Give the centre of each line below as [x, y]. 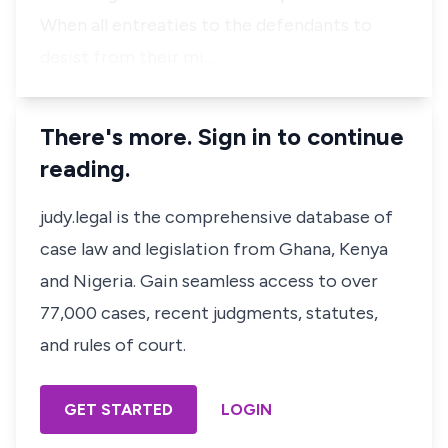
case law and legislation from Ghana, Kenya [214, 249]
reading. [85, 168]
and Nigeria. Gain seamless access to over [209, 281]
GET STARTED [118, 409]
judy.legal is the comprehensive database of [216, 217]
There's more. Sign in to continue [222, 136]
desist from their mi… [127, 57]
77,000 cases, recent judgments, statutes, [209, 313]
